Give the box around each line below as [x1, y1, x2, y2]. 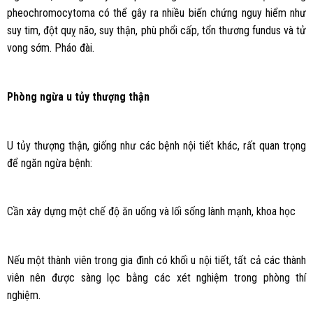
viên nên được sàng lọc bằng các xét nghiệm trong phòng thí [6, 271, 307, 285]
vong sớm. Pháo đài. [6, 41, 94, 55]
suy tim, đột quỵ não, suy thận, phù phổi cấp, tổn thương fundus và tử [6, 24, 307, 38]
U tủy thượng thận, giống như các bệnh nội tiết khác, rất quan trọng [6, 138, 307, 152]
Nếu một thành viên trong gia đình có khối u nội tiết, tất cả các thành [6, 254, 307, 268]
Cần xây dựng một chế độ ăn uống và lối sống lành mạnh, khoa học [6, 205, 296, 219]
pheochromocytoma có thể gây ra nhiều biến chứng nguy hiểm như [6, 6, 307, 20]
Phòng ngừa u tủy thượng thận [6, 89, 150, 103]
